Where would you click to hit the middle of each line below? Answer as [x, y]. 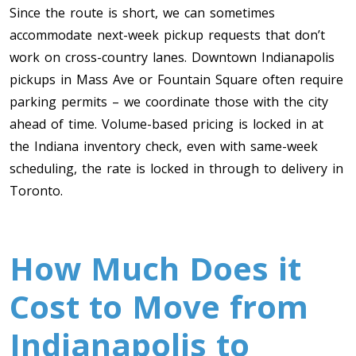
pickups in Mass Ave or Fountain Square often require [176, 79]
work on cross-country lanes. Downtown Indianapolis [172, 57]
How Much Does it [155, 268]
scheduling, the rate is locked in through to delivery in [176, 168]
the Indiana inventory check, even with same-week [164, 146]
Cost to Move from [159, 306]
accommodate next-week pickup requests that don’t [167, 35]
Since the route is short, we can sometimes [142, 13]
